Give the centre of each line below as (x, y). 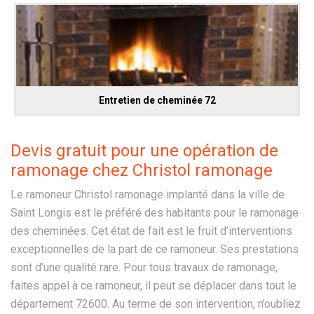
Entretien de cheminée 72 (157, 100)
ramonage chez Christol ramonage (142, 170)
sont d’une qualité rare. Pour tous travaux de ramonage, (144, 267)
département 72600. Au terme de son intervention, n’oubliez (156, 303)
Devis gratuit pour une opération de (144, 150)
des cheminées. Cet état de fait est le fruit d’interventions (151, 231)
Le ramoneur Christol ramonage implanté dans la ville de (148, 194)
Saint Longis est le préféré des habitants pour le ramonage (155, 212)
